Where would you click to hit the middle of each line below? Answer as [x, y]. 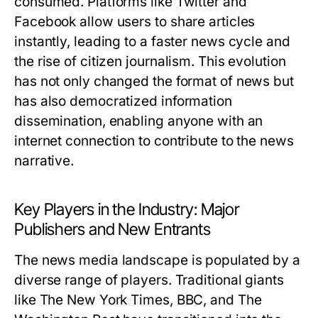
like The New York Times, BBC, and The [138, 300]
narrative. [44, 161]
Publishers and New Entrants [113, 229]
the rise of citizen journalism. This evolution [150, 61]
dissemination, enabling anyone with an [139, 121]
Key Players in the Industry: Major [127, 209]
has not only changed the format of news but [154, 81]
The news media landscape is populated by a [158, 260]
